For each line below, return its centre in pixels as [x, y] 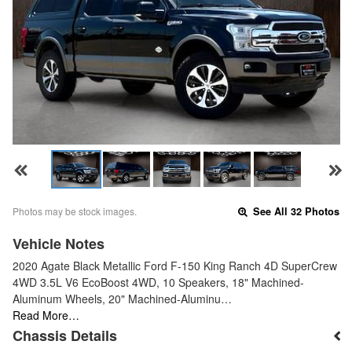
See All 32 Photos [295, 211]
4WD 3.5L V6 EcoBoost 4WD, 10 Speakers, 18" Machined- [158, 282]
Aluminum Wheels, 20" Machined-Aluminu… [122, 298]
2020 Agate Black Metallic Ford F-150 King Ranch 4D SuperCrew [175, 265]
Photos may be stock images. [75, 211]
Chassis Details [65, 336]
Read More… [46, 315]
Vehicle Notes [59, 243]
